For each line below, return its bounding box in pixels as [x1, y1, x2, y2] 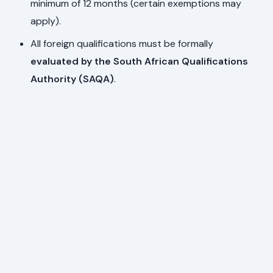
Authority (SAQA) [30, 73, 115, 86]
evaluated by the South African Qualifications [30, 55, 249, 68]
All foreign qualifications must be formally [30, 37, 214, 51]
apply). [30, 15, 62, 28]
